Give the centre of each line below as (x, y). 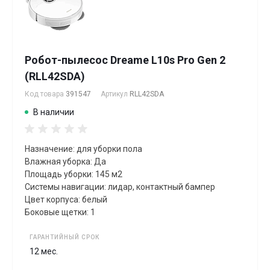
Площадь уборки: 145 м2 (74, 174)
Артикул (115, 94)
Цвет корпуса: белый (66, 199)
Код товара (45, 94)
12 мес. (44, 251)
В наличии (54, 112)
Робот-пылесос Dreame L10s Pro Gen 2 (125, 60)
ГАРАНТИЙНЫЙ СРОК (64, 237)
